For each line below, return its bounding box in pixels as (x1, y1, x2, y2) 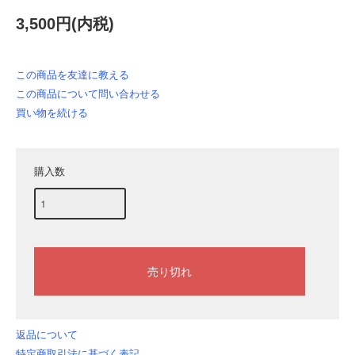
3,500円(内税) (16, 14, 114, 32)
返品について (16, 329, 78, 342)
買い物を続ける (16, 106, 88, 119)
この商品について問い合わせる (16, 87, 160, 100)
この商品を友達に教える (16, 68, 129, 81)
